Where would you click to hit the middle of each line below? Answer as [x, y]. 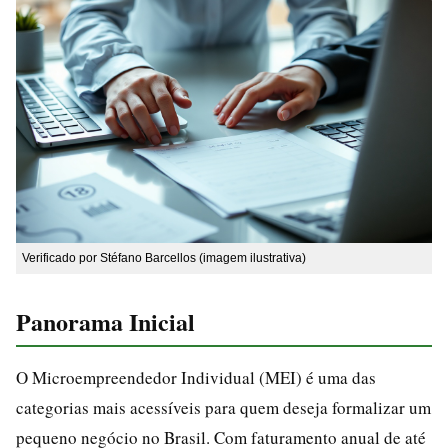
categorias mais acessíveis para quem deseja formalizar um [223, 407]
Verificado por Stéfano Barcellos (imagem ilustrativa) [164, 257]
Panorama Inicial [105, 321]
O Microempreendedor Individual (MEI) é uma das [196, 377]
